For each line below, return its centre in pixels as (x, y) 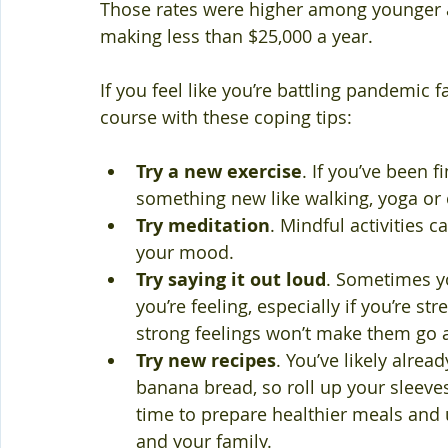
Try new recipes (206, 360)
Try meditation (203, 225)
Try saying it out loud (231, 279)
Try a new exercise (219, 171)
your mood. (185, 252)
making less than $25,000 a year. (236, 36)
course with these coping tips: (226, 117)
